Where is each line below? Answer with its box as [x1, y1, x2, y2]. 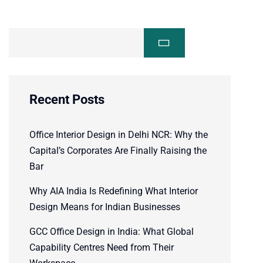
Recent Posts [29, 92, 104, 107]
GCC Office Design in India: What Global [29, 226, 194, 238]
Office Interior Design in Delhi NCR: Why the [29, 129, 208, 141]
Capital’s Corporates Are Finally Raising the [29, 145, 207, 157]
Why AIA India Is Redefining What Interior [29, 186, 198, 197]
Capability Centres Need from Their [29, 242, 174, 254]
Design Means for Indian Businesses [29, 201, 180, 213]
